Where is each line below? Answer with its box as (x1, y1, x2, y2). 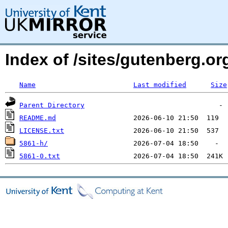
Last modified (133, 81, 186, 89)
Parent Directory (19, 101, 84, 109)
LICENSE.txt (19, 127, 64, 134)
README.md (19, 114, 56, 122)
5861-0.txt (19, 152, 60, 160)
